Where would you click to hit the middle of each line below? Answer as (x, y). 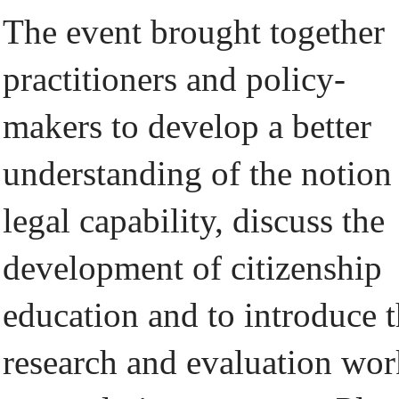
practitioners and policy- (174, 79)
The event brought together (194, 32)
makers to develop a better (187, 126)
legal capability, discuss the (194, 220)
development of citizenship (192, 268)
